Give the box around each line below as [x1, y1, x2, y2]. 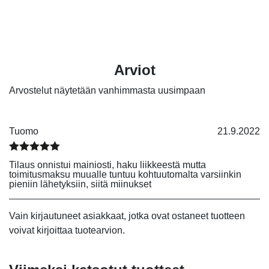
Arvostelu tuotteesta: [9, 156, 102, 166]
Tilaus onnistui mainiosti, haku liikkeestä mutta [9, 160, 206, 171]
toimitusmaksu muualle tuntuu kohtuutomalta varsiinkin [9, 169, 241, 180]
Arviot [113, 62, 156, 79]
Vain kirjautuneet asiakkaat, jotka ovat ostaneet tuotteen [9, 211, 245, 222]
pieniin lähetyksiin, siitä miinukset [9, 179, 151, 190]
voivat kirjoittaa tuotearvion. [9, 225, 125, 236]
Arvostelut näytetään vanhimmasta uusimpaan [9, 85, 205, 96]
